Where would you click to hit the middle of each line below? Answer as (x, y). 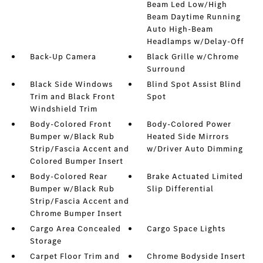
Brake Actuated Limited (195, 176)
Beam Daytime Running (194, 17)
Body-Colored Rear (68, 176)
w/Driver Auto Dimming (195, 149)
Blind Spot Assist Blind (194, 84)
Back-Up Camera (63, 57)
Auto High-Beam (180, 29)
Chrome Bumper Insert (76, 213)
